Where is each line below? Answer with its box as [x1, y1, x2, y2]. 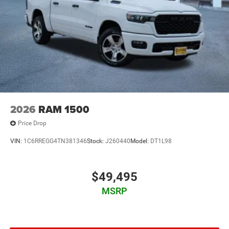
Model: [130, 138, 150, 145]
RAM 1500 [38, 101, 89, 117]
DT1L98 [150, 138, 172, 145]
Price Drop [18, 120, 47, 127]
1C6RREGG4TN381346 [24, 138, 87, 145]
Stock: [87, 138, 105, 145]
